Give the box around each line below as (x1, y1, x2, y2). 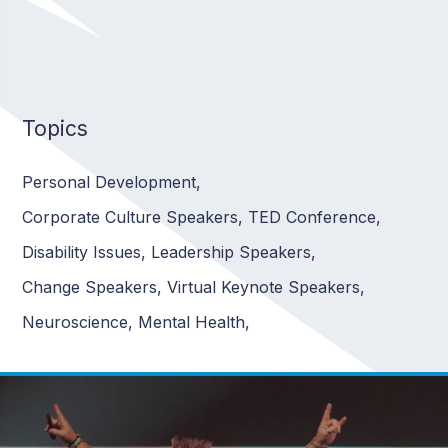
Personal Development (22, 172, 197, 193)
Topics (22, 116, 89, 142)
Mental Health (138, 312, 246, 333)
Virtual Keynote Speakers (167, 277, 361, 298)
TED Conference (248, 207, 377, 228)
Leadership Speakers (151, 242, 312, 263)
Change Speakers (22, 277, 158, 298)
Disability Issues (22, 242, 142, 263)
